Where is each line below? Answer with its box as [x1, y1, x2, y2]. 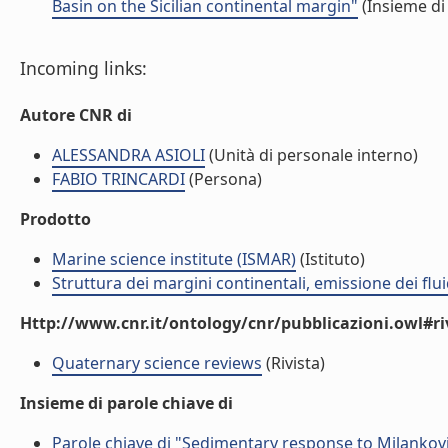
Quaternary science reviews [52, 352, 262, 374]
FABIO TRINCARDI [52, 168, 185, 190]
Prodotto [20, 208, 91, 230]
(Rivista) [262, 352, 325, 374]
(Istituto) [296, 248, 365, 270]
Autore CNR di [20, 104, 132, 126]
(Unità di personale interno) [205, 144, 418, 166]
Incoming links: [20, 56, 147, 80]
